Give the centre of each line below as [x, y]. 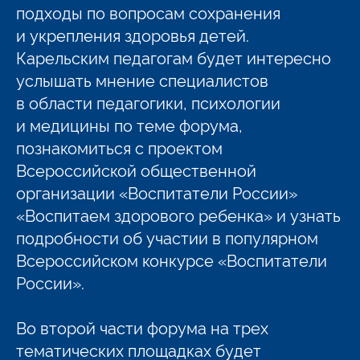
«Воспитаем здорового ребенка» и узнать [178, 215]
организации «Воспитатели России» [157, 192]
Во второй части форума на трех [142, 327]
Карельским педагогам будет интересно [174, 57]
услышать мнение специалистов [142, 80]
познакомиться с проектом [119, 147]
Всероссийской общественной [136, 170]
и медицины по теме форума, [129, 125]
